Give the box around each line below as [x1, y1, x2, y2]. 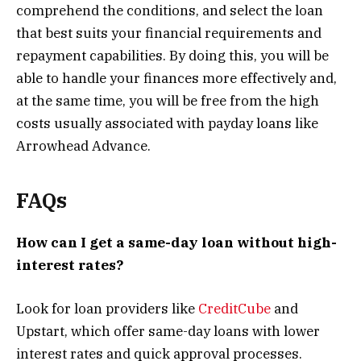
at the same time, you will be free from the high [16, 92, 319, 110]
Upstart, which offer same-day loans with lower [16, 322, 320, 340]
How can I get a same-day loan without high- [16, 233, 337, 251]
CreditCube [198, 299, 271, 317]
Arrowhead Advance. [16, 137, 151, 156]
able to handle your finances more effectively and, [16, 69, 337, 88]
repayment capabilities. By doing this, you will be [16, 47, 329, 65]
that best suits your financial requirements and [16, 24, 322, 43]
